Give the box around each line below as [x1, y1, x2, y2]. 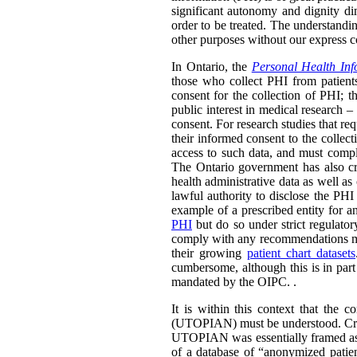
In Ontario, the [171, 60, 252, 74]
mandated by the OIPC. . [171, 275, 296, 289]
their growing [171, 246, 247, 261]
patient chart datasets [247, 246, 355, 261]
